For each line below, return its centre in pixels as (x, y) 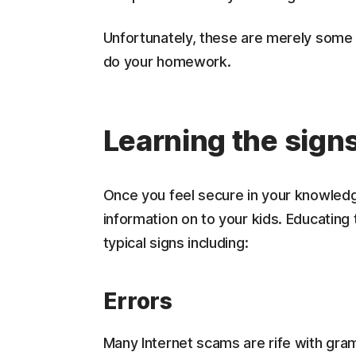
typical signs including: (176, 243)
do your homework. (167, 62)
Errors (137, 301)
